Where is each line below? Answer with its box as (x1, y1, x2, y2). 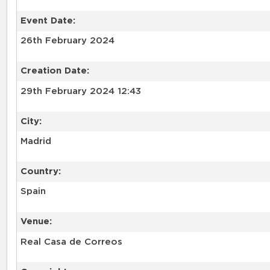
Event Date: (20, 16, 75, 25)
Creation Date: (20, 66, 89, 76)
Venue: (20, 217, 52, 227)
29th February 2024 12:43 (20, 86, 141, 96)
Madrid (20, 136, 51, 146)
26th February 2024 (20, 36, 115, 46)
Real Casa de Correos (20, 237, 122, 246)
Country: (20, 167, 61, 177)
